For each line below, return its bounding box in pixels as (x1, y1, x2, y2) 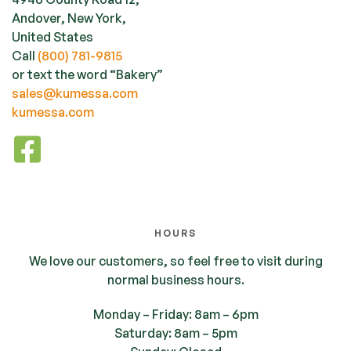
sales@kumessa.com (12, 85, 138, 101)
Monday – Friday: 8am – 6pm (92, 306, 259, 322)
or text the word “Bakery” (12, 66, 163, 82)
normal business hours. (107, 271, 244, 288)
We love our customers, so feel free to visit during (28, 252, 323, 269)
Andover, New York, (12, 9, 126, 26)
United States (12, 28, 93, 45)
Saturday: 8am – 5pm (114, 324, 237, 341)
